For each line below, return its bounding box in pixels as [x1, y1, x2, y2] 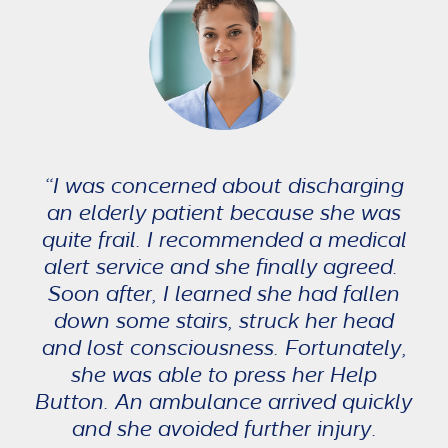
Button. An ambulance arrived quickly [35, 388, 413, 414]
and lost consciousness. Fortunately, [41, 334, 407, 360]
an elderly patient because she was [47, 199, 401, 225]
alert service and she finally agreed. [44, 253, 404, 279]
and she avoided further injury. [71, 415, 377, 441]
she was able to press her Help [71, 361, 377, 387]
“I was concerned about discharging [44, 172, 404, 198]
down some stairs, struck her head [54, 307, 394, 333]
